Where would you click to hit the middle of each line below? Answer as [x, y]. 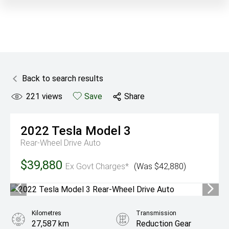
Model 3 [108, 131]
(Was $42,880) [160, 166]
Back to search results [63, 78]
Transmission [156, 213]
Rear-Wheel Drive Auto [61, 143]
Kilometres [47, 213]
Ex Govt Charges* [97, 166]
